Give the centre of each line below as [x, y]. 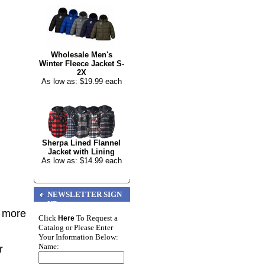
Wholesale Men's [81, 55]
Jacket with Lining [81, 152]
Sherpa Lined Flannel [81, 143]
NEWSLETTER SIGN [85, 194]
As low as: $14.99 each [81, 161]
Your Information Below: [78, 237]
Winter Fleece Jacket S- [81, 64]
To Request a [96, 218]
